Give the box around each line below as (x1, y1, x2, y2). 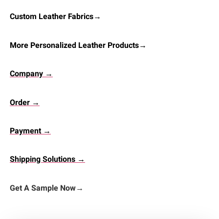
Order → (10, 96, 40, 109)
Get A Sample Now (10, 182, 76, 194)
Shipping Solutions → (10, 153, 85, 166)
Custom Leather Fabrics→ (10, 11, 101, 23)
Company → (10, 68, 53, 80)
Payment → (10, 125, 51, 137)
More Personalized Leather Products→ (10, 39, 147, 51)
